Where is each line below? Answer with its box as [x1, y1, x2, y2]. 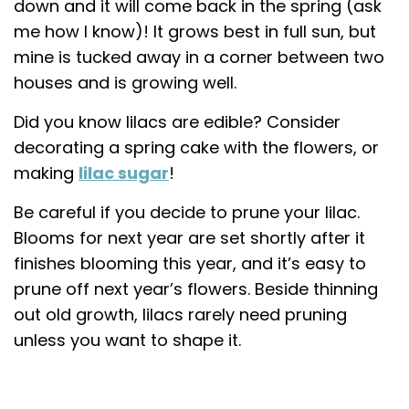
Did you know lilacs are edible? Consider [14, 110, 341, 133]
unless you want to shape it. [14, 328, 241, 351]
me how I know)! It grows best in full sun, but [14, 19, 376, 43]
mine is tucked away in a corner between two [14, 45, 384, 68]
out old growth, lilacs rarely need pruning [14, 302, 347, 326]
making [14, 161, 79, 184]
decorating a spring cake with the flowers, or [14, 135, 379, 159]
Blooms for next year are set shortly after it [14, 225, 365, 249]
